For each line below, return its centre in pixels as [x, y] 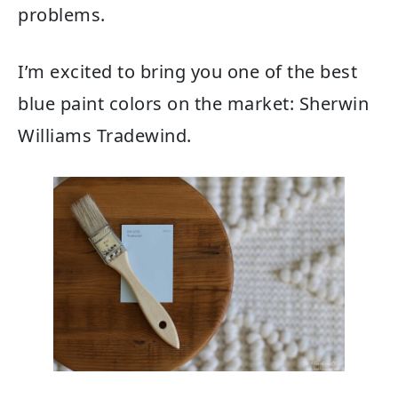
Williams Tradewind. [105, 135]
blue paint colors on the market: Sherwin [193, 103]
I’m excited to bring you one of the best [187, 72]
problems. [62, 15]
